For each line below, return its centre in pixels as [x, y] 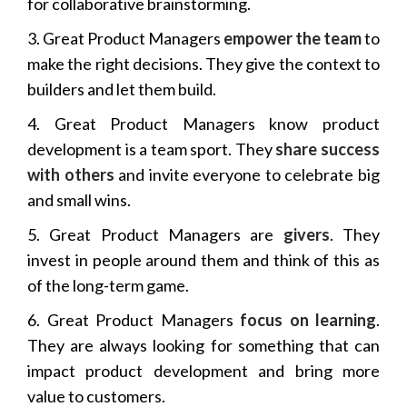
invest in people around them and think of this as [203, 259]
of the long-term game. [108, 285]
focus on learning [308, 319]
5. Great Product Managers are [155, 234]
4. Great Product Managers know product [203, 123]
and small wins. [79, 199]
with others [71, 174]
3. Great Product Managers [124, 38]
